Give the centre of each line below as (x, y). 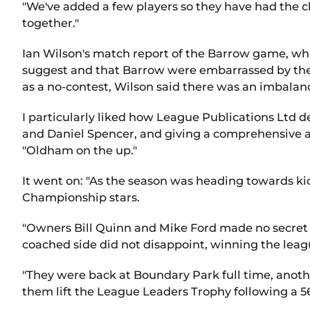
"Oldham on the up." (80, 150)
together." (51, 22)
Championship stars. (81, 197)
